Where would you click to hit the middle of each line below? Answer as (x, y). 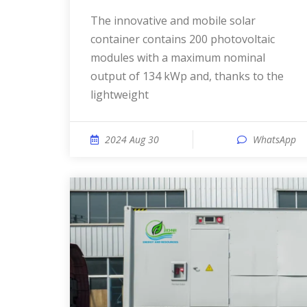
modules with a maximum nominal (178, 58)
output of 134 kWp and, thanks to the (187, 76)
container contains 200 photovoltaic (183, 39)
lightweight (120, 95)
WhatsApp (274, 139)
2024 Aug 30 (132, 139)
